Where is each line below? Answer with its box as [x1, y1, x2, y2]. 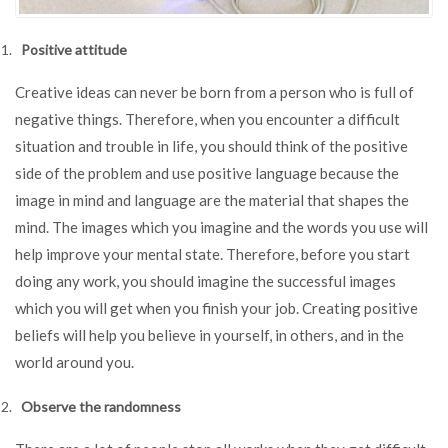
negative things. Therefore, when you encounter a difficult [15, 109, 400, 128]
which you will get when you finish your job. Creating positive [15, 298, 418, 317]
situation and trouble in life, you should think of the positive [15, 136, 408, 155]
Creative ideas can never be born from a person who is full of [15, 82, 414, 101]
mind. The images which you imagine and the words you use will [15, 217, 428, 236]
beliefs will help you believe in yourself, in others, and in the [15, 325, 404, 344]
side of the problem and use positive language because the [15, 163, 399, 182]
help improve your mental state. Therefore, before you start [15, 244, 410, 263]
